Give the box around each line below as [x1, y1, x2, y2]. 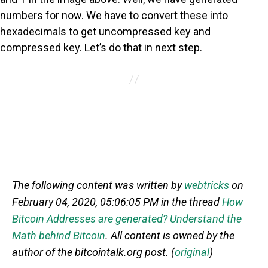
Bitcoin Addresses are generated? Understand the [12, 212, 242, 226]
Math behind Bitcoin [12, 229, 105, 242]
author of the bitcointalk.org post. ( [12, 246, 175, 259]
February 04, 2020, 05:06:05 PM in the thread [12, 196, 222, 209]
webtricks [184, 179, 229, 192]
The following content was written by [12, 179, 184, 192]
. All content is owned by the [105, 229, 234, 242]
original [175, 246, 209, 259]
